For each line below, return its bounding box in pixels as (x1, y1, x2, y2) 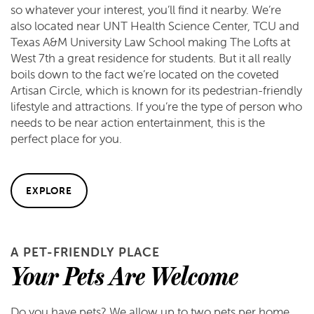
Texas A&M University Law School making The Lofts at (11, 34, 290, 50)
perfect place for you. (11, 131, 122, 147)
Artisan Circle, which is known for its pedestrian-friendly (11, 83, 302, 99)
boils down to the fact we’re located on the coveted (11, 67, 279, 83)
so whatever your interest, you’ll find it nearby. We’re (11, 2, 281, 18)
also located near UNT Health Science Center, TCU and (11, 18, 299, 34)
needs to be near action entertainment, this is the (11, 115, 265, 131)
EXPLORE (26, 184, 72, 198)
